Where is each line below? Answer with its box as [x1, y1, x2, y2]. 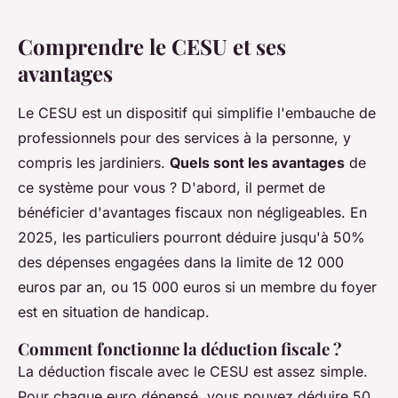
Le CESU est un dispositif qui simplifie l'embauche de [18, 104, 376, 123]
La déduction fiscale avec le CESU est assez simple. [18, 362, 368, 381]
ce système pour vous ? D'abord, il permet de [18, 179, 325, 197]
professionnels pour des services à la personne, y [18, 129, 351, 147]
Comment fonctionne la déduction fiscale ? [18, 338, 342, 361]
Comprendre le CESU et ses [18, 32, 286, 61]
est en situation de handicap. [18, 303, 210, 322]
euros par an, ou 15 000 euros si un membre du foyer [18, 278, 377, 297]
